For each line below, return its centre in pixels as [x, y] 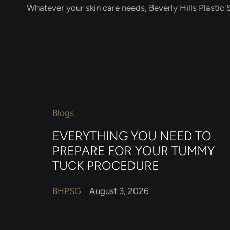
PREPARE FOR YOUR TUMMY [133, 150]
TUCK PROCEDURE [106, 165]
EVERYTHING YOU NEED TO [132, 136]
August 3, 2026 [119, 191]
